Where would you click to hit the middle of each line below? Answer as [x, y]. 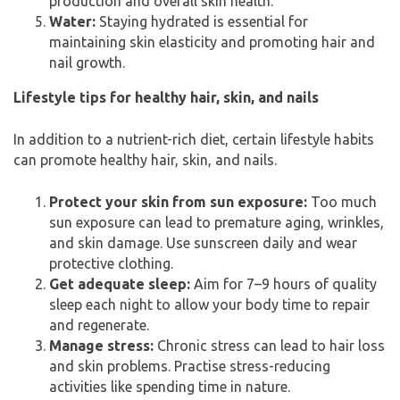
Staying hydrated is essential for [202, 21]
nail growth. [87, 62]
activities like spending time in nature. [170, 387]
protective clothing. [111, 263]
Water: [72, 21]
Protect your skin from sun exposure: [178, 202]
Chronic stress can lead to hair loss [269, 346]
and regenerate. [99, 325]
